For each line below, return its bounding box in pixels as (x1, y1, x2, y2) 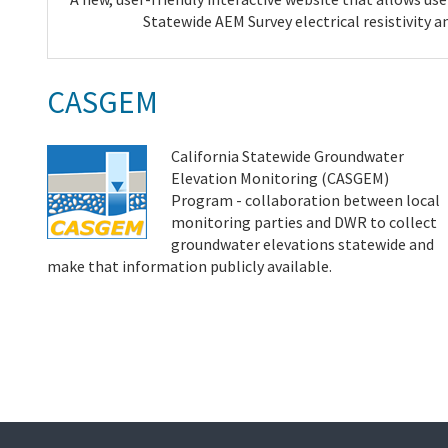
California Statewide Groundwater (171, 145, 404, 166)
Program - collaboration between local (171, 189, 440, 210)
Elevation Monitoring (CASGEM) (171, 167, 389, 188)
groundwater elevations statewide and (171, 233, 434, 254)
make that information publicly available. (47, 255, 332, 276)
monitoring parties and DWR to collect (171, 211, 437, 232)
